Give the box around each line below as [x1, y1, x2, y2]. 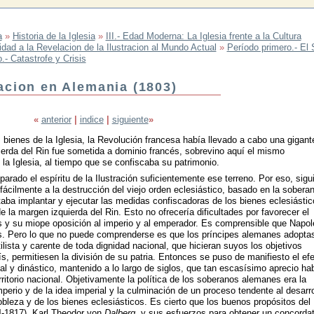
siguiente [111, 114, 149, 125]
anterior [41, 114, 71, 125]
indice [79, 114, 104, 125]
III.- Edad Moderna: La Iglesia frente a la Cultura [105, 31, 301, 41]
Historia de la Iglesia [12, 31, 95, 41]
